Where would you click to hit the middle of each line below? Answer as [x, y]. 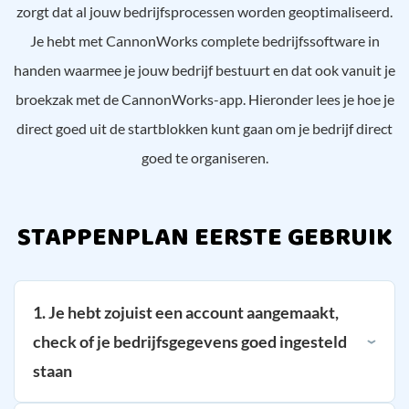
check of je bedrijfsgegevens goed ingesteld [190, 342]
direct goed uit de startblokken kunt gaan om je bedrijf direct [204, 129]
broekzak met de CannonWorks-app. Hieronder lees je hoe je [204, 100]
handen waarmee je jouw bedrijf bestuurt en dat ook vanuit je [204, 70]
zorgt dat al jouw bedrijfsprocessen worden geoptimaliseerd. [204, 12]
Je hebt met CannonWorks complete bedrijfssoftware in [204, 41]
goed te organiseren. [204, 158]
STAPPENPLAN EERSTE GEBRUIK [204, 238]
